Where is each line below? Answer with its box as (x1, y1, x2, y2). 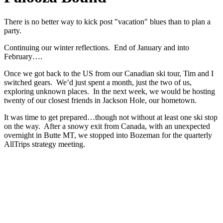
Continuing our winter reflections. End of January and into (4, 43, 189, 52)
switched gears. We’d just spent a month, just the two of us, (4, 78, 192, 87)
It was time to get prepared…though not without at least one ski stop (4, 112, 218, 121)
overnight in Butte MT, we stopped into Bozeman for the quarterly (4, 130, 212, 139)
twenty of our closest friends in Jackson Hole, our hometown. (4, 96, 197, 105)
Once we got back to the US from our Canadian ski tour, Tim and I (4, 69, 214, 78)
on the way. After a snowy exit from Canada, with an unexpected (4, 121, 210, 130)
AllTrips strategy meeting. (4, 139, 87, 148)
